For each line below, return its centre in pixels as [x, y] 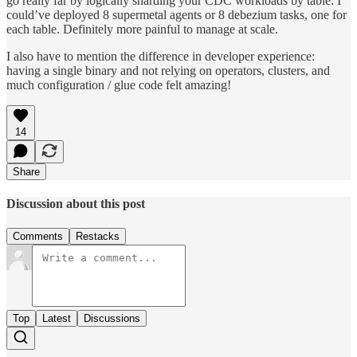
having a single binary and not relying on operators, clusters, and [168, 70]
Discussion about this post [76, 203]
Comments [38, 237]
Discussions [112, 319]
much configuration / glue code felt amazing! [119, 84]
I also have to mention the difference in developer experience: [161, 56]
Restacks [98, 237]
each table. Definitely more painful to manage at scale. [142, 29]
